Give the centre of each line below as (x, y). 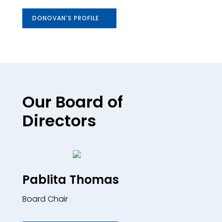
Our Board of (72, 102)
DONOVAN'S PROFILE (65, 18)
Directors (59, 120)
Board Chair (45, 199)
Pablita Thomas (70, 179)
